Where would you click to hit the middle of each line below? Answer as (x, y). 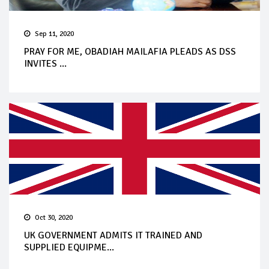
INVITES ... (45, 63)
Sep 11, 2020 (54, 34)
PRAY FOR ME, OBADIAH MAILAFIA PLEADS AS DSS (130, 51)
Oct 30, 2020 (54, 217)
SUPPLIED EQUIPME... (69, 247)
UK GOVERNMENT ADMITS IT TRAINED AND (113, 235)
